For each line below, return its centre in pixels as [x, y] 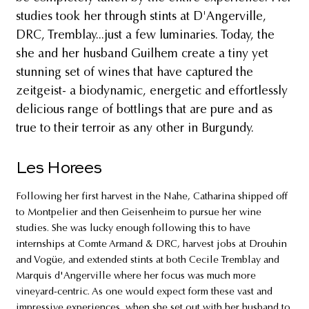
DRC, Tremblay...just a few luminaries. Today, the [145, 36]
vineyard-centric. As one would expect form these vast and [144, 292]
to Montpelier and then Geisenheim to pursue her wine [138, 212]
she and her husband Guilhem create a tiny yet [142, 54]
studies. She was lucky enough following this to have [133, 228]
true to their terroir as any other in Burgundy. [134, 129]
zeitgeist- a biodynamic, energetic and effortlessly [151, 91]
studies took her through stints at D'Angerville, [141, 17]
